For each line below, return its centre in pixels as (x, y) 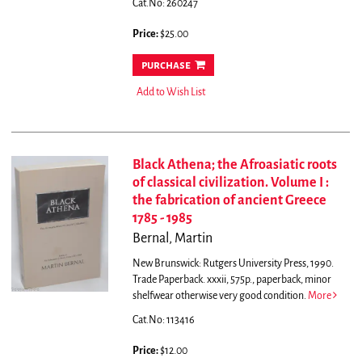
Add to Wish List (170, 93)
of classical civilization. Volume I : (230, 183)
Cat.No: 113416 (163, 320)
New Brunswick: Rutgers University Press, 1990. (233, 264)
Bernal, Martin (172, 239)
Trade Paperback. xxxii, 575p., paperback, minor (232, 280)
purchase (166, 65)
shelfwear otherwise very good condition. (220, 296)
